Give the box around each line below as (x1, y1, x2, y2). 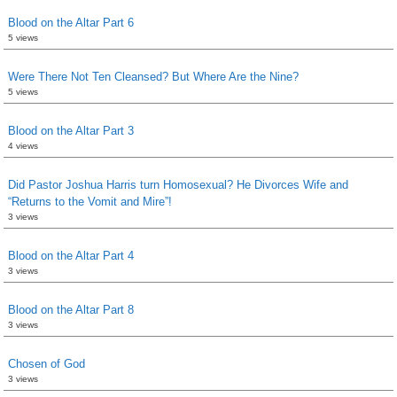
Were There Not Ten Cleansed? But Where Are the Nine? (8, 70, 299, 83)
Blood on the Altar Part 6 (8, 16, 134, 29)
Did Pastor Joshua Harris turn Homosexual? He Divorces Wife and (8, 178, 348, 191)
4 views (8, 141, 38, 151)
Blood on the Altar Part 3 (8, 124, 134, 137)
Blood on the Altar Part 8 (8, 303, 134, 316)
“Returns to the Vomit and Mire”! (8, 195, 172, 208)
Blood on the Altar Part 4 (8, 249, 134, 262)
